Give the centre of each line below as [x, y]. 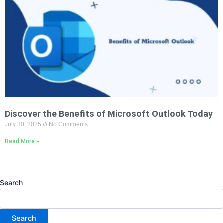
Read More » [22, 142]
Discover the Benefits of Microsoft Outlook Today [109, 114]
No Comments [67, 125]
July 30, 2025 [24, 125]
